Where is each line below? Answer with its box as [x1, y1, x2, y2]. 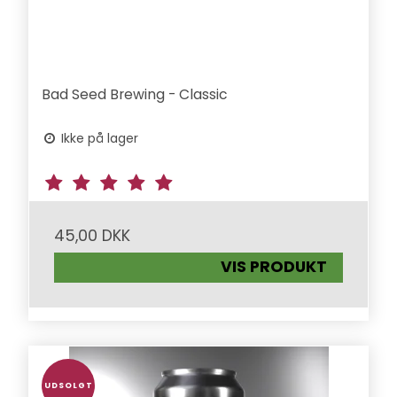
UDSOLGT [43, 380, 93, 392]
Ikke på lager [58, 128, 139, 147]
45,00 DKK [54, 224, 131, 246]
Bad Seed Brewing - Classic [42, 83, 229, 105]
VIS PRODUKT [221, 256, 328, 278]
